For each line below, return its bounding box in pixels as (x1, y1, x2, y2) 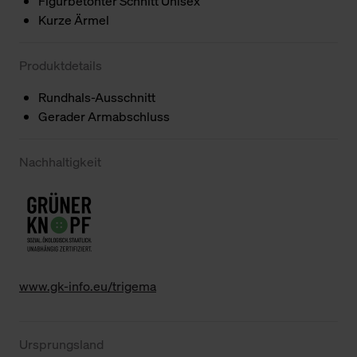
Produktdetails (19, 56, 102, 74)
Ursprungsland (19, 335, 104, 353)
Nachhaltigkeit (19, 152, 101, 171)
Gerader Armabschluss (38, 107, 170, 125)
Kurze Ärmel (38, 10, 109, 29)
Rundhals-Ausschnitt (38, 88, 155, 106)
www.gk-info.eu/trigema (19, 277, 156, 295)
